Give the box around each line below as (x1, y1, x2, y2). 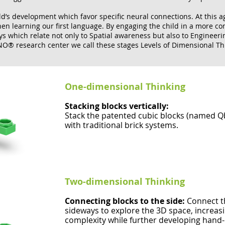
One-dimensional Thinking (65, 80, 188, 93)
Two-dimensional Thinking (65, 175, 185, 188)
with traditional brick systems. (65, 120, 178, 131)
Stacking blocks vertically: (65, 100, 169, 111)
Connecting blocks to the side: (65, 195, 187, 206)
